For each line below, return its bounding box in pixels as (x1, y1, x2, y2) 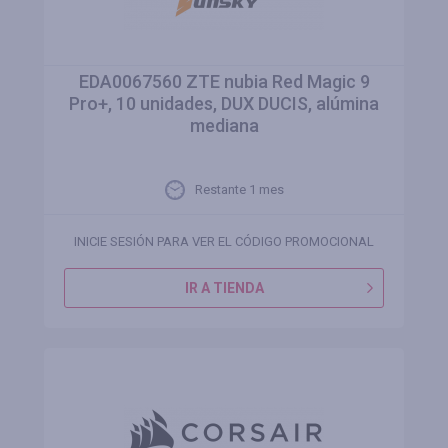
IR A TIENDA (184, 280, 264, 296)
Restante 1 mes (194, 182, 284, 197)
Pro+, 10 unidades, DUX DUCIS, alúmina (69, 93, 379, 114)
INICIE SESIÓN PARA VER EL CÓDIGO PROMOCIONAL (74, 234, 374, 249)
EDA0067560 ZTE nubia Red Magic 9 (78, 71, 370, 92)
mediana (189, 115, 259, 136)
